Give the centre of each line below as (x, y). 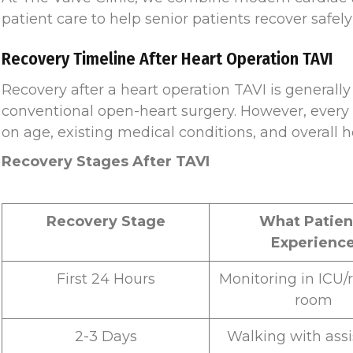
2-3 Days (106, 337)
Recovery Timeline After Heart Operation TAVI (167, 58)
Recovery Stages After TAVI (106, 161)
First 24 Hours (106, 279)
